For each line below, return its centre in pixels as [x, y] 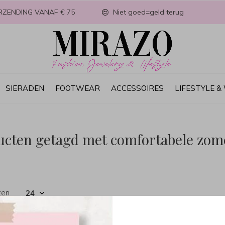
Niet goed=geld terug [147, 12]
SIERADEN [25, 88]
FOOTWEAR [78, 88]
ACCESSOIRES [137, 88]
